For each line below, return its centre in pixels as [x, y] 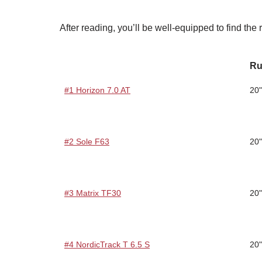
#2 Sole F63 [87, 141]
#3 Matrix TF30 [93, 193]
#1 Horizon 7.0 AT [97, 90]
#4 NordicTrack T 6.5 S [107, 244]
